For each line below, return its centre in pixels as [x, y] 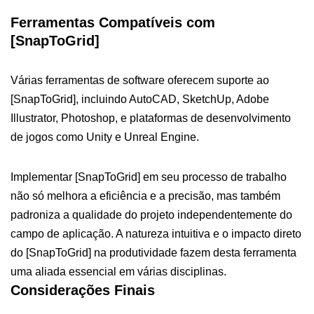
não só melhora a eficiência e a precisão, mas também [145, 196]
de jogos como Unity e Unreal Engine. [105, 137]
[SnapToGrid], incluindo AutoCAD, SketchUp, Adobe [140, 99]
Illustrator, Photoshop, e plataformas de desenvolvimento [151, 118]
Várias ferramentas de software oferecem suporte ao [140, 80]
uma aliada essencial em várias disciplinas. [118, 271]
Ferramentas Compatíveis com [113, 22]
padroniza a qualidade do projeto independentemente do [151, 214]
